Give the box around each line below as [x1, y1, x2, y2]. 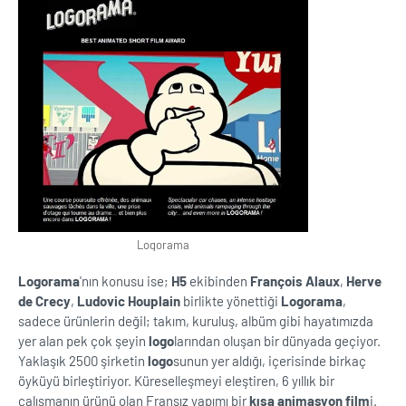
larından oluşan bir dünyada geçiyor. [174, 333, 381, 349]
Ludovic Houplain [77, 293, 180, 309]
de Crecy [18, 293, 71, 309]
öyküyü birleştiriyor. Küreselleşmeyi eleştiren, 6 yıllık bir [18, 372, 334, 389]
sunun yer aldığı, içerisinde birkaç [173, 353, 366, 369]
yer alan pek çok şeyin [18, 333, 149, 349]
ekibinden [187, 273, 250, 289]
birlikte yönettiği [180, 293, 281, 309]
